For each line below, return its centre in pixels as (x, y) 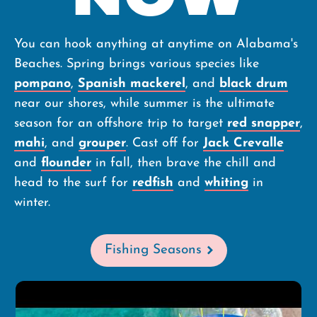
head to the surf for (73, 183)
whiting (226, 183)
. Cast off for (165, 144)
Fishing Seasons (153, 250)
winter (31, 203)
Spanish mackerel (132, 84)
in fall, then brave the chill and (184, 163)
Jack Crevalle (243, 144)
